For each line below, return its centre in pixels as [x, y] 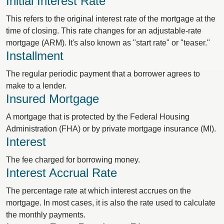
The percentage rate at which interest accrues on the [98, 191]
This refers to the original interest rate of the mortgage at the [111, 19]
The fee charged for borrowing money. [73, 160]
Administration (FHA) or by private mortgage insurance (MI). [111, 129]
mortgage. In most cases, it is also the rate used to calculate [111, 203]
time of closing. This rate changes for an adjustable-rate [104, 31]
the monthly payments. [46, 215]
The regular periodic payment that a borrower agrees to [103, 74]
